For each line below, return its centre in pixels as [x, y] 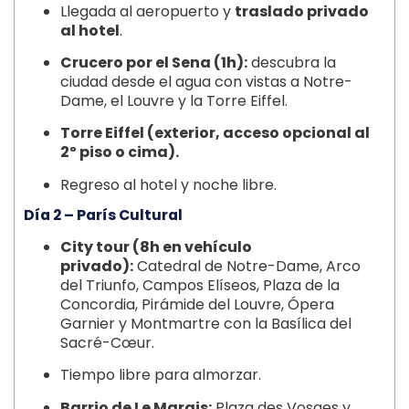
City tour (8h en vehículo [156, 247]
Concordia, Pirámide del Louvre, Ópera [197, 305]
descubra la [292, 62]
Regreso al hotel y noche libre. [168, 184]
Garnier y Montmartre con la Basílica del [206, 324]
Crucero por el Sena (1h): [154, 62]
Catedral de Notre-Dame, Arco [247, 267]
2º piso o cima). [120, 152]
